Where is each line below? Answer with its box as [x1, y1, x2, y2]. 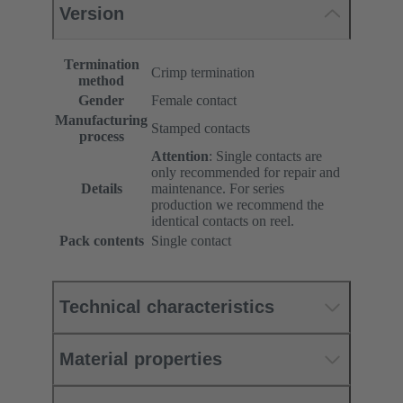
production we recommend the [151, 197, 324, 213]
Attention [151, 148, 209, 165]
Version [59, 4, 124, 24]
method [78, 73, 124, 89]
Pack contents [58, 233, 144, 249]
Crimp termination [151, 65, 255, 81]
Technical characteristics [59, 297, 274, 318]
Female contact [151, 93, 237, 109]
